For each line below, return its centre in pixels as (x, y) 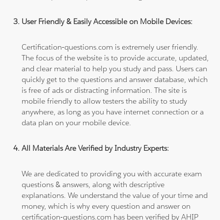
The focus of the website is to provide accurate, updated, (115, 57)
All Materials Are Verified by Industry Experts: (96, 148)
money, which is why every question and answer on (106, 206)
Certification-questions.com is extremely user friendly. (110, 47)
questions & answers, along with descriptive (93, 184)
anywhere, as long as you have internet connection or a (113, 111)
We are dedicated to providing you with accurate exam (112, 173)
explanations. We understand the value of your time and (115, 195)
